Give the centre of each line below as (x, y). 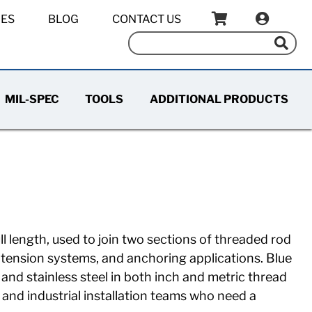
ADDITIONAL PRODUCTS (219, 99)
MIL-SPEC (32, 99)
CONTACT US (146, 19)
